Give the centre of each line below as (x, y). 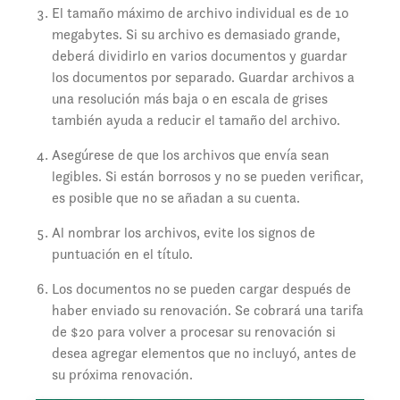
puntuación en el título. (122, 254)
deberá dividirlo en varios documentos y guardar (199, 55)
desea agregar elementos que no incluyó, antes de (204, 353)
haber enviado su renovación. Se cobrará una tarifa (207, 310)
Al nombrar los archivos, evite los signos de (183, 232)
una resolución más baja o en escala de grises (189, 98)
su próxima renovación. (122, 374)
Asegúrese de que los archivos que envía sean (190, 154)
